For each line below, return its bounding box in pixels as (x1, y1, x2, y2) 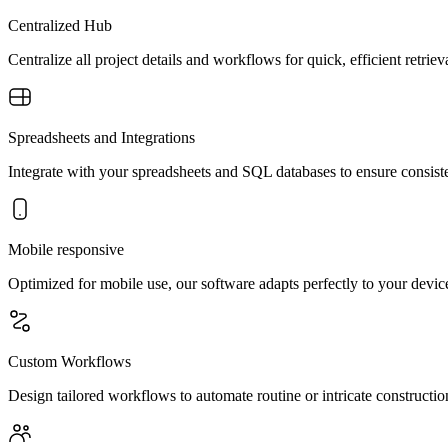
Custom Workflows (8, 352, 131, 370)
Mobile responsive (8, 240, 124, 258)
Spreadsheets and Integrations (8, 128, 195, 146)
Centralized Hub (8, 16, 112, 34)
